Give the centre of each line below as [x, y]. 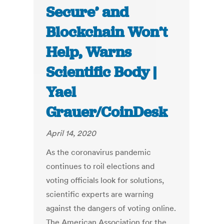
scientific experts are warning [100, 194]
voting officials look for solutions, [105, 180]
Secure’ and [87, 12]
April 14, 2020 [71, 133]
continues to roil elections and [100, 166]
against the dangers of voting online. [111, 208]
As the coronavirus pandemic [99, 152]
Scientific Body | [101, 72]
